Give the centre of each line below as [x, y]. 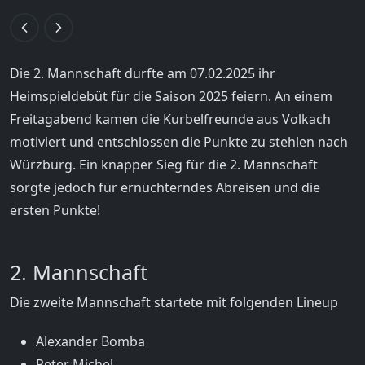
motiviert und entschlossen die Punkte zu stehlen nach [179, 142]
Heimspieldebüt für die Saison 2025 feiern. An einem [171, 96]
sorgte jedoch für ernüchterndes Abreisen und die [165, 187]
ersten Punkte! [55, 210]
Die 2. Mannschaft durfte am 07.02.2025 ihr [143, 73]
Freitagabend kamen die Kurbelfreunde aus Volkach [170, 119]
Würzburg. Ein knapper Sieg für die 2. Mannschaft [164, 165]
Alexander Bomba [90, 342]
